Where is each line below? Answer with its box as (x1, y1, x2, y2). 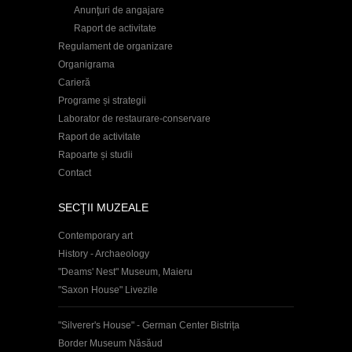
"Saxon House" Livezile (58, 284, 158, 295)
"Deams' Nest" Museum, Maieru (58, 266, 192, 277)
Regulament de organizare (58, 40, 173, 52)
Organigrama (58, 58, 115, 70)
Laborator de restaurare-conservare (58, 112, 211, 124)
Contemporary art (58, 229, 133, 241)
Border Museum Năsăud (58, 337, 163, 349)
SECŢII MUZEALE (58, 200, 148, 214)
